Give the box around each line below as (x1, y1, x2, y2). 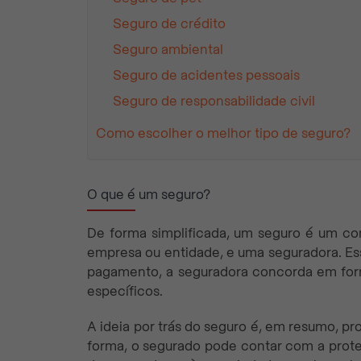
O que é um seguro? (87, 186, 210, 202)
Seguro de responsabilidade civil (113, 93, 315, 110)
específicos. (87, 283, 163, 299)
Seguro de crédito (113, 16, 226, 32)
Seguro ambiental (113, 42, 223, 58)
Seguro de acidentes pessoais (113, 68, 300, 84)
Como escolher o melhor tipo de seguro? (96, 126, 351, 142)
